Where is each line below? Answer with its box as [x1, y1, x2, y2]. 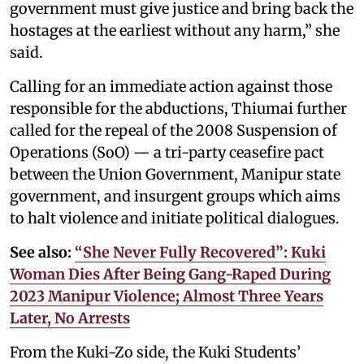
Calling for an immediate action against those [10, 76, 332, 96]
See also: [10, 242, 71, 262]
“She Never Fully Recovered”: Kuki [75, 242, 326, 262]
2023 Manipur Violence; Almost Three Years [10, 286, 323, 305]
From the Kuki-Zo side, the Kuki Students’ [10, 342, 301, 362]
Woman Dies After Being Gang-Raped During [10, 264, 331, 284]
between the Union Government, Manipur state [10, 164, 340, 184]
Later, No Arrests [10, 308, 130, 327]
